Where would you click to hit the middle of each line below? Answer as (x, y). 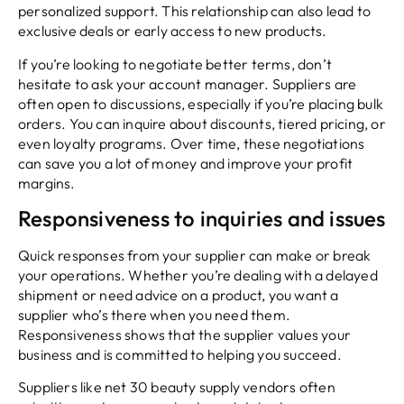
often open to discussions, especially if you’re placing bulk (201, 103)
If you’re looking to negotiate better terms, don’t (175, 64)
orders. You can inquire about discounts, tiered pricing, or (202, 123)
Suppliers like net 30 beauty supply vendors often (177, 387)
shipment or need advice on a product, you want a (179, 294)
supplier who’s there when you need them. (154, 314)
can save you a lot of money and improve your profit (186, 163)
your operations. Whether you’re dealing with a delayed (198, 275)
